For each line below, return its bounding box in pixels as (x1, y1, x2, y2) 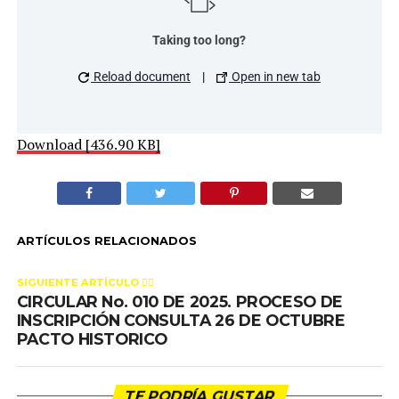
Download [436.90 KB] (16, 134, 160, 154)
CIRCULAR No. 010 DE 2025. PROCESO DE (16, 291, 343, 311)
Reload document (90, 69, 191, 84)
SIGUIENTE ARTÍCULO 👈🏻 (16, 275, 154, 289)
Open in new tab (228, 69, 321, 84)
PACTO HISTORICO (16, 329, 167, 348)
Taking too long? (152, 32, 247, 47)
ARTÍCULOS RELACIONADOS (16, 233, 197, 248)
